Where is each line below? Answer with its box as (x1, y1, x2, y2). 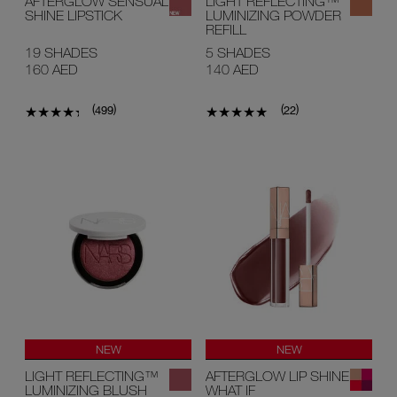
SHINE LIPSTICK (25, 6, 122, 23)
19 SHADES (25, 43, 97, 60)
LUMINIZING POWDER (206, 6, 341, 23)
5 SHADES (206, 43, 270, 60)
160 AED (25, 60, 78, 77)
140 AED (206, 60, 259, 77)
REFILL (206, 20, 246, 37)
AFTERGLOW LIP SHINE (206, 368, 349, 385)
